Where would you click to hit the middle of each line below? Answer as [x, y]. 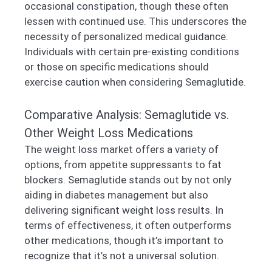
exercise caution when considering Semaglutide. [135, 82]
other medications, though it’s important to [124, 240]
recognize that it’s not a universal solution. [122, 255]
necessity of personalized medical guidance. [126, 37]
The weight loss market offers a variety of [121, 149]
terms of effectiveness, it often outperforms [128, 225]
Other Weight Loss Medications [109, 133]
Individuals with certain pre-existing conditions [132, 52]
